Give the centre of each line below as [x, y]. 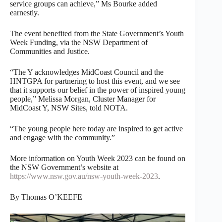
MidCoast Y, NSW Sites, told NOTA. [69, 108]
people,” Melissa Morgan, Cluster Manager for [83, 99]
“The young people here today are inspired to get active [96, 128]
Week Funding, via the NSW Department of [79, 42]
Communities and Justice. [50, 51]
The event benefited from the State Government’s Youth [97, 33]
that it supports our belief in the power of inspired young [98, 90]
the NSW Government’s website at [64, 167]
